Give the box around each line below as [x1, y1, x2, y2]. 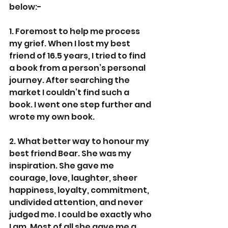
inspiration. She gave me [9, 159, 116, 172]
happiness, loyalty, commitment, [9, 184, 151, 196]
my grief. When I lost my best [9, 37, 132, 49]
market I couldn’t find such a [9, 86, 131, 98]
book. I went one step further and [9, 98, 153, 110]
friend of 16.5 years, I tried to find [9, 49, 147, 62]
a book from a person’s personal [9, 62, 147, 74]
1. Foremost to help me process [9, 25, 141, 37]
